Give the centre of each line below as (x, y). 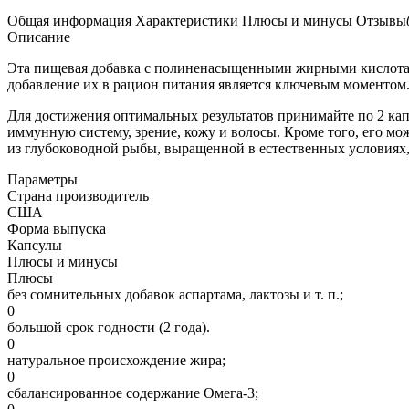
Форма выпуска (57, 228)
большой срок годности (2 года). (109, 327)
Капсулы (35, 245)
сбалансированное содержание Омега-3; (133, 393)
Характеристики (187, 20)
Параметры (42, 179)
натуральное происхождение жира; (116, 360)
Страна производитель (78, 195)
